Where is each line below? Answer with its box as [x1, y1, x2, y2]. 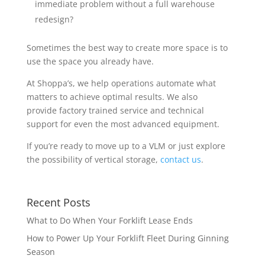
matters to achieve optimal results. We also [26, 91, 198, 103]
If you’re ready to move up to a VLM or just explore [26, 140, 225, 152]
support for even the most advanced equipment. [26, 118, 219, 130]
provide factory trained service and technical [26, 105, 204, 117]
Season [26, 246, 55, 258]
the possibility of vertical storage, [26, 154, 160, 166]
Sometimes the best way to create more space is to [26, 42, 228, 54]
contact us [160, 154, 201, 166]
